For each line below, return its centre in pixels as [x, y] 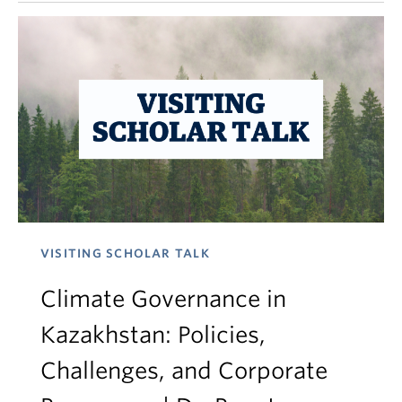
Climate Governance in [163, 298]
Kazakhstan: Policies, [153, 334]
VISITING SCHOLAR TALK [125, 253]
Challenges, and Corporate [184, 370]
